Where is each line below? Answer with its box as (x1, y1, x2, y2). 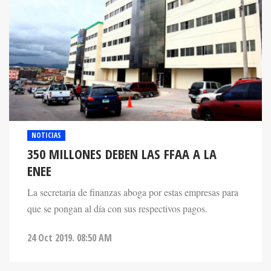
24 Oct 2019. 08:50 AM (27, 231, 112, 245)
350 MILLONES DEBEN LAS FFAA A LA (27, 145, 217, 164)
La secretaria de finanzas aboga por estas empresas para (27, 186, 238, 200)
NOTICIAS (31, 130, 61, 141)
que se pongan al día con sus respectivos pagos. (27, 202, 207, 216)
